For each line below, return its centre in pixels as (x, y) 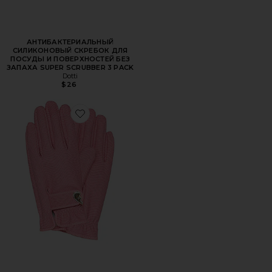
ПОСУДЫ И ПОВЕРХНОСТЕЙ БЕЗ (70, 59)
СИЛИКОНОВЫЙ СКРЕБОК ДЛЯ (70, 51)
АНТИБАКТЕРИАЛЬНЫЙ (70, 42)
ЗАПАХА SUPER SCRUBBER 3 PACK (70, 68)
